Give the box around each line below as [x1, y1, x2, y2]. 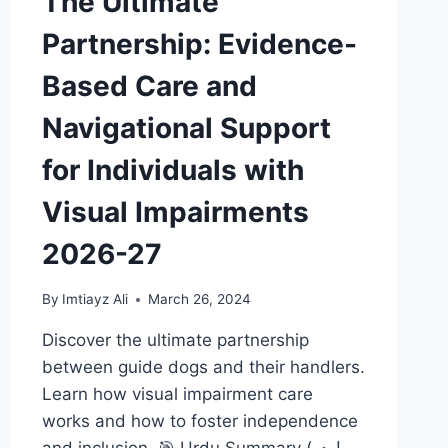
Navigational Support [41, 111, 331, 146]
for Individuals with [41, 153, 304, 188]
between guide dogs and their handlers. [41, 357, 365, 377]
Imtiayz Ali [61, 291, 128, 307]
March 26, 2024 [147, 291, 251, 307]
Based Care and [41, 69, 257, 104]
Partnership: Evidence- [41, 27, 357, 62]
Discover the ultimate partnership [41, 330, 309, 350]
